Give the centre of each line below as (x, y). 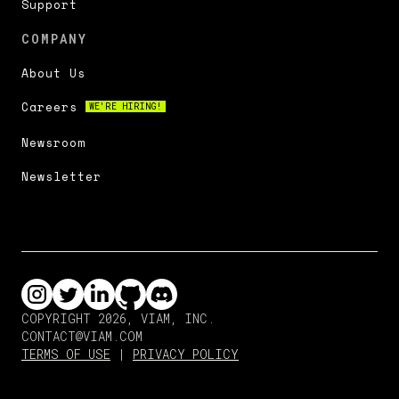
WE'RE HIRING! (126, 107)
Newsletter (61, 177)
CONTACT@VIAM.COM (82, 337)
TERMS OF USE (66, 354)
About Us (53, 73)
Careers (53, 107)
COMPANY (54, 39)
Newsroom (53, 143)
